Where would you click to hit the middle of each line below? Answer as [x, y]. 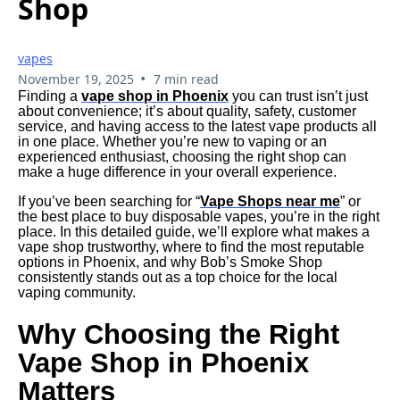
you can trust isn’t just [298, 96]
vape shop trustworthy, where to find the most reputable [191, 246]
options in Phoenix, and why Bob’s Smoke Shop [170, 262]
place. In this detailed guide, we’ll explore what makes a [194, 231]
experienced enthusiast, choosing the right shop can [182, 156]
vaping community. [77, 292]
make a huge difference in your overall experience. [177, 171]
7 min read [186, 79]
